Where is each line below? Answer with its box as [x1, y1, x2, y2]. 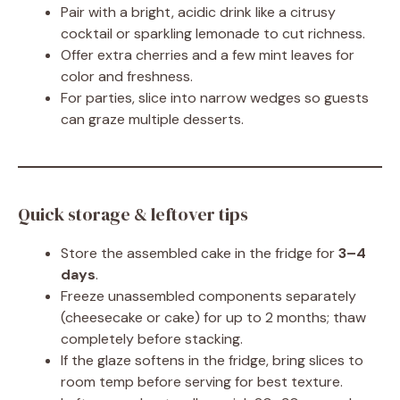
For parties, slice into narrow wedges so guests [61, 88, 369, 107]
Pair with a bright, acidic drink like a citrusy [61, 3, 336, 21]
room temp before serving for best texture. [61, 372, 343, 391]
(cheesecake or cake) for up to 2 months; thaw [61, 308, 366, 327]
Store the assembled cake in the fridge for [61, 244, 338, 262]
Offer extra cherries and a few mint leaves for [61, 46, 354, 64]
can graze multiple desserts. [61, 110, 244, 129]
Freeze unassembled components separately [61, 287, 356, 305]
